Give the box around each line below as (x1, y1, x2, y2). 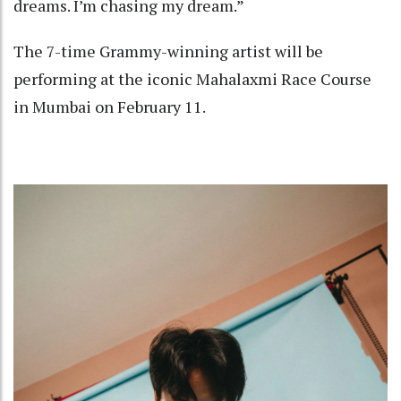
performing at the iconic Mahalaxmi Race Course (13, 68, 371, 90)
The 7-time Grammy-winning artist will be (13, 40, 323, 63)
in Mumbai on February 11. (13, 96, 206, 118)
